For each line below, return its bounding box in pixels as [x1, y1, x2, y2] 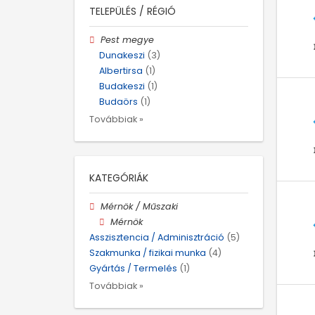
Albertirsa [99, 65, 143, 77]
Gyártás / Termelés [89, 262, 177, 275]
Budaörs [99, 96, 138, 108]
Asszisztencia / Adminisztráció [89, 231, 224, 243]
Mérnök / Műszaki [101, 200, 179, 212]
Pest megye [101, 33, 155, 46]
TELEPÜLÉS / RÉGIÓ [89, 4, 176, 18]
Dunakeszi [99, 49, 145, 61]
